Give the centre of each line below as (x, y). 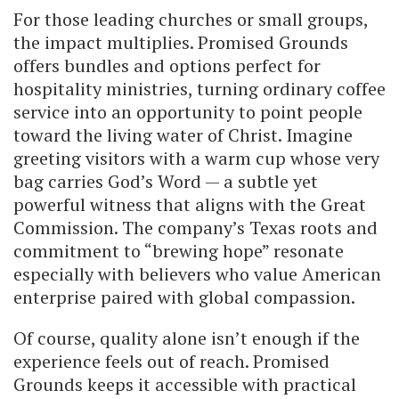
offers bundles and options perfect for (167, 65)
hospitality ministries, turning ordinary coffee (199, 88)
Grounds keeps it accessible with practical (185, 384)
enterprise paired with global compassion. (184, 297)
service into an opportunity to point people (188, 111)
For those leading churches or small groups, (191, 19)
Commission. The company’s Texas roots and (195, 227)
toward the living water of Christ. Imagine (183, 134)
